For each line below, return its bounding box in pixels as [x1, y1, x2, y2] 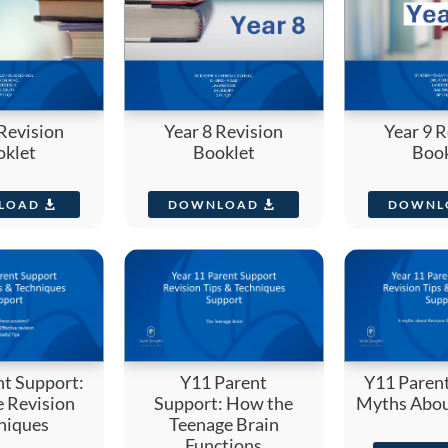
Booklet [192, 141, 255, 164]
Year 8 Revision [164, 120, 284, 143]
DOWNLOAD [168, 196, 260, 212]
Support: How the [154, 391, 294, 414]
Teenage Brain [168, 412, 279, 435]
